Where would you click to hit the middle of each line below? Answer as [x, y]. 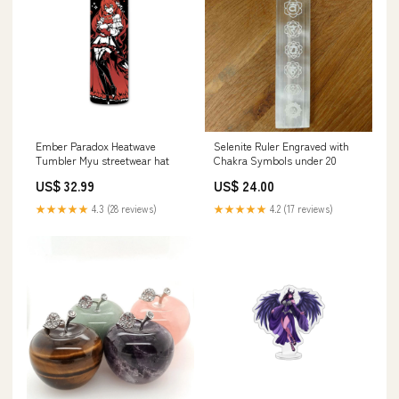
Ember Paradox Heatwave [96, 145]
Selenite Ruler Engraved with [281, 145]
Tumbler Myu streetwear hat [102, 159]
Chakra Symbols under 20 [275, 159]
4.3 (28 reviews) [123, 208]
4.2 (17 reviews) [300, 208]
